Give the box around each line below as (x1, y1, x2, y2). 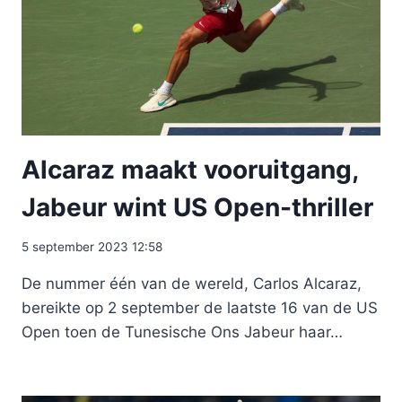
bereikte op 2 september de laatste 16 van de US (22, 299, 378, 318)
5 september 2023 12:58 (22, 240, 162, 255)
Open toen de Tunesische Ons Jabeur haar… (22, 323, 343, 342)
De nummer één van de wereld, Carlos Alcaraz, (22, 275, 362, 293)
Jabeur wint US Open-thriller (22, 191, 373, 223)
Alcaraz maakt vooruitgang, (22, 153, 358, 185)
